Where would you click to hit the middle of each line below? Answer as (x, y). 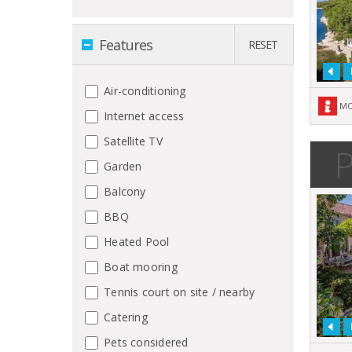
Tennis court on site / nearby (178, 291)
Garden (121, 166)
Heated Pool (135, 241)
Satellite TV (132, 141)
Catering (124, 317)
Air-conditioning (143, 90)
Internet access (143, 115)
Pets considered (145, 342)
